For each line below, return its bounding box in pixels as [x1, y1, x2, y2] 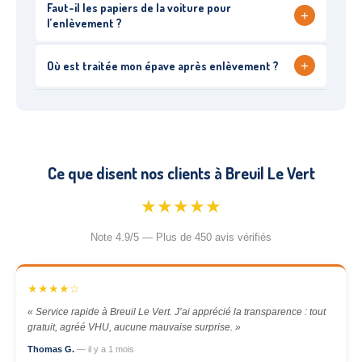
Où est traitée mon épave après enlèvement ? [47, 58, 279, 73]
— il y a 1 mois [77, 344, 134, 354]
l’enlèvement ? [47, 16, 122, 30]
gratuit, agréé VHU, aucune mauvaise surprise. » [27, 322, 241, 333]
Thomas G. [27, 344, 77, 354]
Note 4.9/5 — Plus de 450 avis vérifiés [90, 231, 271, 243]
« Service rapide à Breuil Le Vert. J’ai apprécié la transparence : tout [27, 306, 326, 318]
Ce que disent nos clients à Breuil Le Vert [47, 162, 315, 183]
